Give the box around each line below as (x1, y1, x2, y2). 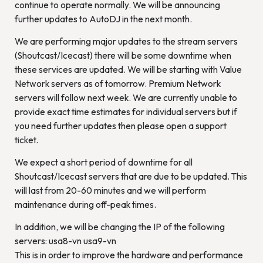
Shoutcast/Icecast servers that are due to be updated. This (14, 171, 247, 182)
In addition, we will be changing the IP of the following (14, 221, 225, 232)
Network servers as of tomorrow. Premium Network (14, 78, 221, 89)
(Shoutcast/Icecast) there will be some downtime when (14, 50, 231, 61)
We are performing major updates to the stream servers (14, 36, 238, 47)
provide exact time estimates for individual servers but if (14, 106, 237, 117)
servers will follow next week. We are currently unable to (14, 92, 237, 103)
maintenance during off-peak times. (14, 199, 156, 210)
